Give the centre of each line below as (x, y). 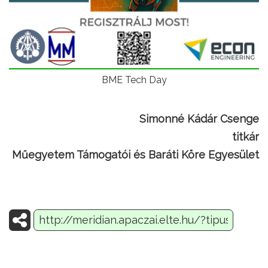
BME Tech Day (134, 80)
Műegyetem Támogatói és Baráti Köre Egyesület (135, 155)
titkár (246, 137)
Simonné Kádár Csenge (199, 119)
